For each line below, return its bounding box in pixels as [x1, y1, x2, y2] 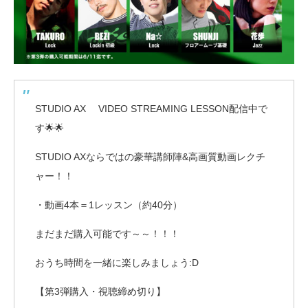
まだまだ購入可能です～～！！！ [35, 228, 179, 239]
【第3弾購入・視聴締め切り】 [35, 285, 166, 297]
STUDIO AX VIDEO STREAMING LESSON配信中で [35, 102, 267, 114]
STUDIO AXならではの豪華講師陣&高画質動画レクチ [35, 151, 265, 162]
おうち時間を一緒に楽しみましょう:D [35, 256, 199, 268]
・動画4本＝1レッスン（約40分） [35, 199, 182, 210]
